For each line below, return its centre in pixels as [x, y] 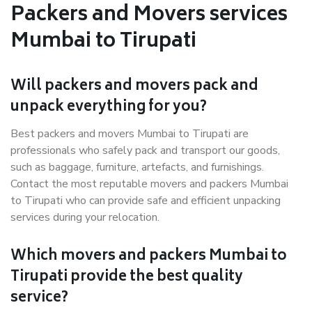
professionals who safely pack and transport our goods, [145, 150]
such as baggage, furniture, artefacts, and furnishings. [137, 167]
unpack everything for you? [109, 108]
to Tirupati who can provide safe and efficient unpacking [146, 201]
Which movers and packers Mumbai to [149, 257]
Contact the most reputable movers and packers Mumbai [149, 184]
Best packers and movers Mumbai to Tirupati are [130, 134]
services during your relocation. [85, 217]
